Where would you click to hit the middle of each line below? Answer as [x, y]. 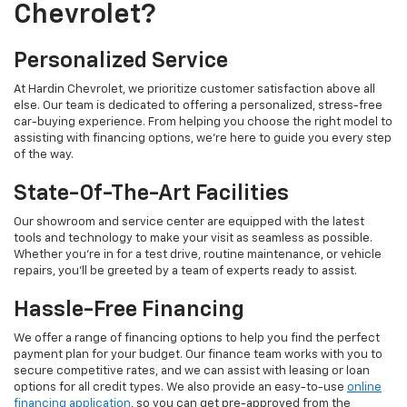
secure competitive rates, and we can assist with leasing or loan [192, 372]
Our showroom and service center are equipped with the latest [189, 223]
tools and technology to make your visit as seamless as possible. [193, 239]
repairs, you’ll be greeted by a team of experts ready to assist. [185, 272]
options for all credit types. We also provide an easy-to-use [180, 388]
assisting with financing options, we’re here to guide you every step [203, 139]
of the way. [44, 155]
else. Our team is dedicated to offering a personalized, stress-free [198, 106]
